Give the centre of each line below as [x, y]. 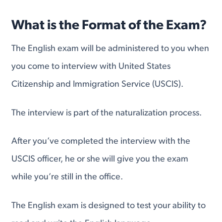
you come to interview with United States [91, 66]
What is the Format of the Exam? [109, 26]
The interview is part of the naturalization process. [107, 113]
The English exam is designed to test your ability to [109, 206]
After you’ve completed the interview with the [101, 142]
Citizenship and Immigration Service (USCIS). [98, 84]
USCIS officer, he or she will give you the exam [100, 160]
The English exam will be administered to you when [111, 49]
